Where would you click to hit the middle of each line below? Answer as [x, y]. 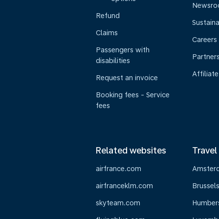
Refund [108, 16]
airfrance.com [119, 169]
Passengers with [123, 50]
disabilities [113, 61]
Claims [107, 33]
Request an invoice [127, 78]
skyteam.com [118, 203]
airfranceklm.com [124, 186]
